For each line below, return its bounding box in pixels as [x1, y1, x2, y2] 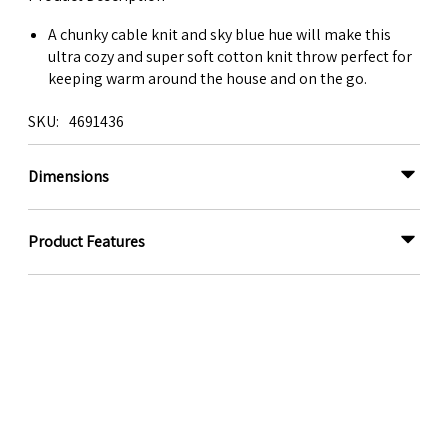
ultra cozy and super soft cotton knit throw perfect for [48, 46, 412, 68]
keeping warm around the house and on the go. [48, 68, 367, 90]
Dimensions [28, 165, 109, 187]
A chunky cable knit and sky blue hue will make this [48, 24, 391, 46]
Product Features [28, 230, 145, 252]
